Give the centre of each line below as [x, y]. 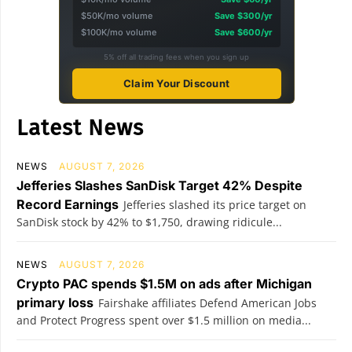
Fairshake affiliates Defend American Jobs [207, 303]
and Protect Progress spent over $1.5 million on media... [164, 320]
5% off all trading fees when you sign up [176, 57]
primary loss [55, 302]
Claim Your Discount [176, 83]
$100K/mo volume [118, 32]
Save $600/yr [243, 32]
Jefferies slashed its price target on [215, 205]
